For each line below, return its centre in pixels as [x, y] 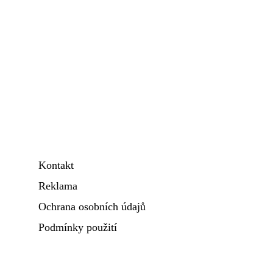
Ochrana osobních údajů [92, 207]
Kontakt [56, 165]
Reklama [58, 186]
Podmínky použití [78, 227]
